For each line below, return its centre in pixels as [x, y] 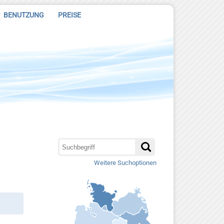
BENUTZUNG [24, 15]
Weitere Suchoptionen [125, 163]
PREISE [69, 15]
